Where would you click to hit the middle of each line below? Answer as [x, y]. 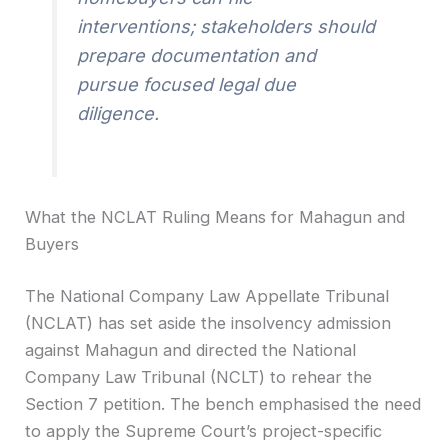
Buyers [52, 244]
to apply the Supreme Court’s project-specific [204, 430]
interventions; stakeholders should [226, 27]
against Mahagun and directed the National [191, 349]
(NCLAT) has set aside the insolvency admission [208, 322]
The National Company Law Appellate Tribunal [207, 295]
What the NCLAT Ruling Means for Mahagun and [215, 217]
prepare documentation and [197, 56]
